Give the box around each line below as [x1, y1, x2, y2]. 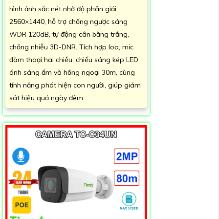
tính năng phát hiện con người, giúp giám [9, 80, 141, 89]
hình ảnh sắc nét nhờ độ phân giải [9, 4, 116, 13]
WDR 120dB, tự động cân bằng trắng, [9, 29, 129, 39]
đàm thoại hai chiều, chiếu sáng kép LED [9, 55, 138, 64]
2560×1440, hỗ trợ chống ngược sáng [9, 17, 128, 26]
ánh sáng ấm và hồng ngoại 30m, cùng [9, 67, 135, 77]
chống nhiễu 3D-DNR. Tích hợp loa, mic [9, 42, 133, 51]
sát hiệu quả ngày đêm [9, 93, 83, 102]
